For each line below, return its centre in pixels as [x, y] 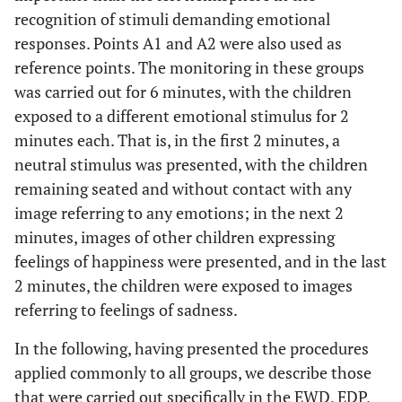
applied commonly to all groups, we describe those [193, 372]
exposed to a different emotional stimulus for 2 [182, 116]
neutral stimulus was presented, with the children [191, 164]
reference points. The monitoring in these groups [189, 67]
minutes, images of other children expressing [175, 237]
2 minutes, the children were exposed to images [184, 285]
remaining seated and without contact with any [183, 188]
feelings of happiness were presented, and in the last [201, 261]
